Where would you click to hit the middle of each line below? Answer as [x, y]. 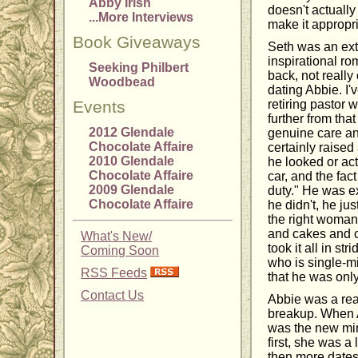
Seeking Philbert [139, 68]
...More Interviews [141, 18]
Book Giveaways [137, 43]
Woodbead [122, 82]
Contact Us [113, 296]
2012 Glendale [132, 133]
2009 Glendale [132, 190]
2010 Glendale [132, 161]
